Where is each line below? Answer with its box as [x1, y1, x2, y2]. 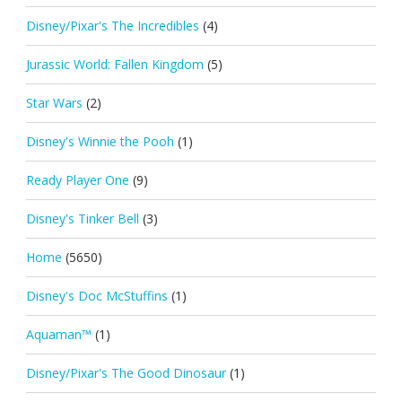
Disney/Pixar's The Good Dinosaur [25, 363, 226, 381]
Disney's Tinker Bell [25, 209, 139, 227]
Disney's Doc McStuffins [25, 286, 168, 304]
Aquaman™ [25, 325, 92, 343]
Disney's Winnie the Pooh [25, 132, 174, 150]
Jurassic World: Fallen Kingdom [25, 55, 204, 73]
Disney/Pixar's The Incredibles [25, 16, 199, 34]
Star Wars [25, 93, 83, 111]
